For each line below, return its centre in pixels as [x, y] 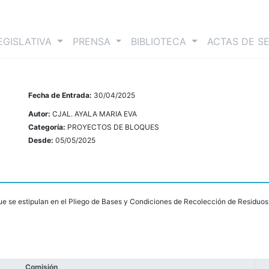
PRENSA [93, 42]
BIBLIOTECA [160, 42]
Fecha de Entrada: [61, 95]
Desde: [42, 141]
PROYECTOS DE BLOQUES [113, 127]
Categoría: [48, 127]
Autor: [41, 114]
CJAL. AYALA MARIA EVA [95, 114]
